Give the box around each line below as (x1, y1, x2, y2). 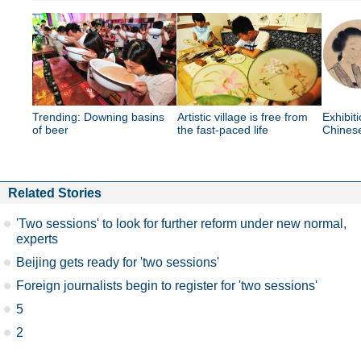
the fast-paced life (177, 123, 268, 136)
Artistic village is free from (177, 110, 308, 123)
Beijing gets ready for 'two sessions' (16, 255, 219, 269)
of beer (32, 123, 68, 136)
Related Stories (8, 185, 102, 200)
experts (16, 231, 58, 246)
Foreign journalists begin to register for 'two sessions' (16, 278, 317, 293)
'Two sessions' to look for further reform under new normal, (16, 216, 346, 230)
